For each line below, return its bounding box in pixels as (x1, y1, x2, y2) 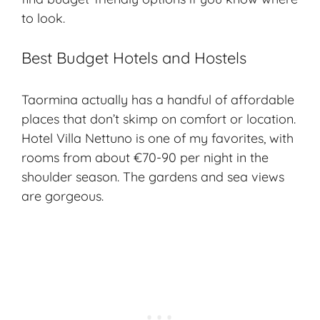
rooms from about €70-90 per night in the (21, 149, 269, 166)
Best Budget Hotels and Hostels (21, 48, 246, 69)
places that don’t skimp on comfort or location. (21, 111, 296, 128)
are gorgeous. (21, 188, 104, 205)
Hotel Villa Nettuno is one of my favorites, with (21, 130, 294, 147)
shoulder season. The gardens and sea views (21, 169, 284, 186)
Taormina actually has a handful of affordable (21, 91, 294, 109)
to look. (21, 10, 65, 27)
